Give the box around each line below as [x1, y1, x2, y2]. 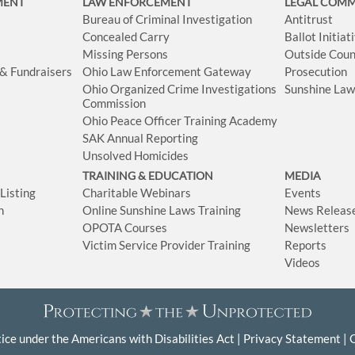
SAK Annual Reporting [82, 130, 199, 145]
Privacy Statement [243, 330, 341, 345]
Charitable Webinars [82, 185, 192, 200]
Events [284, 185, 322, 200]
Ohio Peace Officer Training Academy [82, 113, 278, 128]
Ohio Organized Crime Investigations [82, 81, 277, 96]
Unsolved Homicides [82, 147, 189, 162]
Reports [284, 237, 327, 252]
